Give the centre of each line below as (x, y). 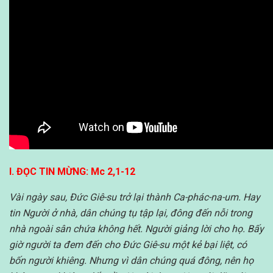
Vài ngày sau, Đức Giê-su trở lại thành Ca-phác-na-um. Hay (135, 197)
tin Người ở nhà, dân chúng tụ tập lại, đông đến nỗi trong (131, 213)
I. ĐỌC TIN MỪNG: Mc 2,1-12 (72, 172)
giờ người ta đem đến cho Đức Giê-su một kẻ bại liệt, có (128, 245)
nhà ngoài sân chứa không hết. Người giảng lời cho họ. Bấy (136, 229)
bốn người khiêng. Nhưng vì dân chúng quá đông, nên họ (131, 261)
